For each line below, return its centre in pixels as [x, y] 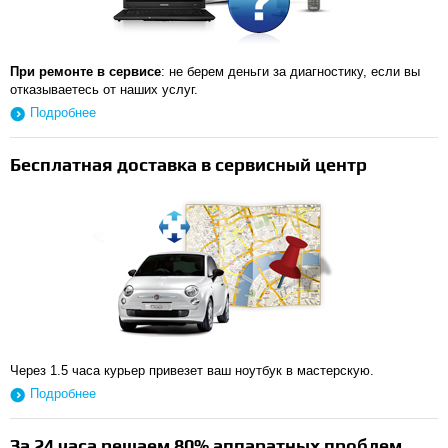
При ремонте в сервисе [85, 71]
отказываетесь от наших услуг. [104, 89]
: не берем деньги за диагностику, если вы [290, 71]
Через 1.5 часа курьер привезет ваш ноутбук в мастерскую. [192, 370]
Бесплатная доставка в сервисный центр [188, 164]
